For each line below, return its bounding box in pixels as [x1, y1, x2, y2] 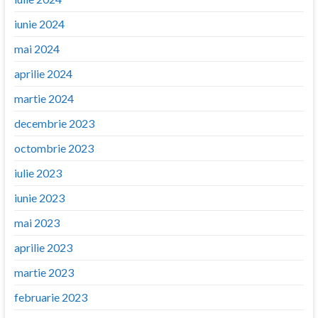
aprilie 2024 [13, 66, 72, 80]
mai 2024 [13, 41, 60, 55]
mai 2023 [13, 215, 60, 229]
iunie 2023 [13, 190, 65, 204]
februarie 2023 [13, 290, 87, 304]
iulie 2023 [13, 165, 62, 180]
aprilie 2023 [13, 240, 72, 254]
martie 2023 [13, 265, 74, 279]
